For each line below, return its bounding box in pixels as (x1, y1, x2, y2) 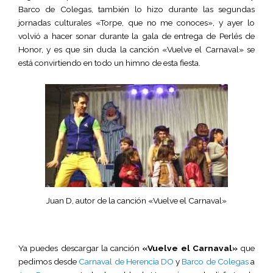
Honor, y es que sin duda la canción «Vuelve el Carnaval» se (18, 44, 255, 54)
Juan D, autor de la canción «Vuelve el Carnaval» (46, 195, 227, 205)
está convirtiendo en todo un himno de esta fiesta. (18, 57, 200, 68)
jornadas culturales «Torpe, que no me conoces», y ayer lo (18, 17, 255, 27)
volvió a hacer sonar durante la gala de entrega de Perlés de (18, 30, 255, 41)
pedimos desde (18, 257, 79, 267)
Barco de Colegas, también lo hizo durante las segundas (18, 4, 255, 14)
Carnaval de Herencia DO (79, 257, 174, 267)
